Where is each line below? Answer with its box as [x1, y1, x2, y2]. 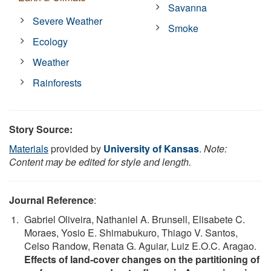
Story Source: [9, 122, 73, 136]
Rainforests [33, 75, 82, 90]
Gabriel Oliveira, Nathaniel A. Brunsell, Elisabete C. [24, 212, 245, 226]
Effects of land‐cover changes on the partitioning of [24, 252, 260, 266]
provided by [48, 141, 103, 155]
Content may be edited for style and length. [9, 154, 191, 169]
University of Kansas [103, 141, 199, 155]
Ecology [33, 34, 68, 48]
